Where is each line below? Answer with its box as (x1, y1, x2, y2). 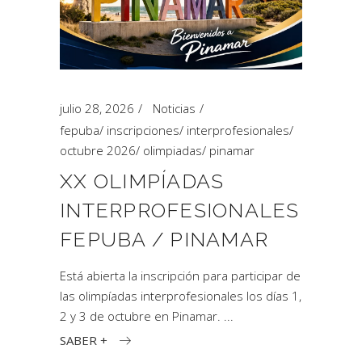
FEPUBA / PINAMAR (60, 227, 268, 251)
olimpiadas (143, 142, 202, 158)
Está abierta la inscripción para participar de (60, 267, 301, 284)
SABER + (60, 331, 107, 348)
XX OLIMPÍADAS (60, 169, 225, 193)
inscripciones (107, 122, 179, 138)
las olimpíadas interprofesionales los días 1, (60, 288, 301, 304)
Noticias (153, 100, 196, 116)
